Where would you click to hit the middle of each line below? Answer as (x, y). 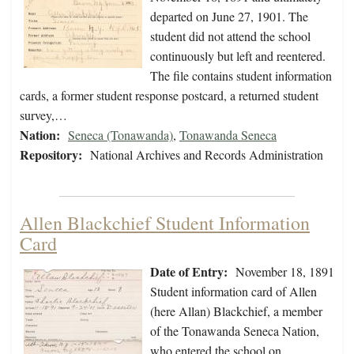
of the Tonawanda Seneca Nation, (235, 331)
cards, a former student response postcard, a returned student (169, 96)
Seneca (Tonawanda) (121, 135)
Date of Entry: (189, 272)
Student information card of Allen (233, 292)
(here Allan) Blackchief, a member (236, 311)
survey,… (43, 115)
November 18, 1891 (285, 272)
